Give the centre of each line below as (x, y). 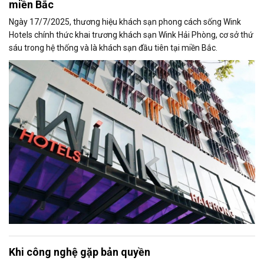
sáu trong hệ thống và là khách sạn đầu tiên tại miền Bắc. (113, 47)
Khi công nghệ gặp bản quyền (80, 252)
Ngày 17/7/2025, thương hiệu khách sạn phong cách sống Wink (125, 22)
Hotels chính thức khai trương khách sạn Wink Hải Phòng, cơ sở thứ (131, 34)
